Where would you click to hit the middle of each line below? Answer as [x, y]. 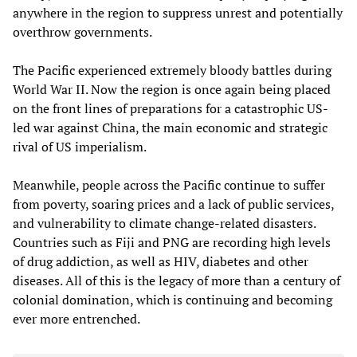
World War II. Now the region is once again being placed [172, 90]
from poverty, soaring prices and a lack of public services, [173, 204]
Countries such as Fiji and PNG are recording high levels [172, 243]
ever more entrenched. [76, 319]
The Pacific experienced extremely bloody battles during [172, 71]
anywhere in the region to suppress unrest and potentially [178, 13]
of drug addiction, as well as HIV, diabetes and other [161, 262]
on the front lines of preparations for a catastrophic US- [171, 109]
